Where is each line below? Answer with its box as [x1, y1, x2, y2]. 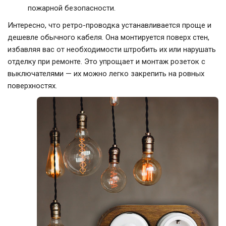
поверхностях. [8, 81, 57, 91]
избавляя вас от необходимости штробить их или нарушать [8, 45, 216, 54]
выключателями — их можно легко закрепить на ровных [8, 69, 204, 79]
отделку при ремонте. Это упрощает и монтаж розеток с [8, 57, 205, 67]
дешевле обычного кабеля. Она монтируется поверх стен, [8, 33, 209, 42]
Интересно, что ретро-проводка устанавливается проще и [8, 21, 211, 30]
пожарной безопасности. [28, 4, 116, 13]
